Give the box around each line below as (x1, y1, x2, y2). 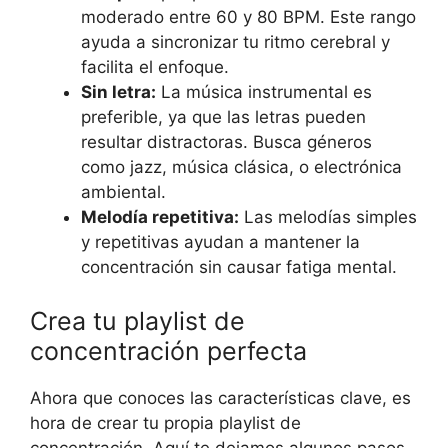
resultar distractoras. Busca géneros (81, 132, 372, 153)
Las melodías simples (239, 207, 417, 228)
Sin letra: (81, 82, 156, 103)
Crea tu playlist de (30, 305, 245, 336)
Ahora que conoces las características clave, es (30, 387, 411, 408)
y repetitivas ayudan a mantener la (81, 232, 360, 253)
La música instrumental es (156, 82, 372, 103)
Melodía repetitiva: (81, 207, 239, 228)
